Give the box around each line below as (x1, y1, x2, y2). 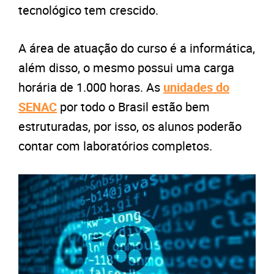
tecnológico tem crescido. (18, 1, 161, 18)
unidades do (163, 78, 229, 95)
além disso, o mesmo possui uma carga (18, 59, 234, 76)
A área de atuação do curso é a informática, (18, 39, 255, 56)
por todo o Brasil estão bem (57, 98, 210, 115)
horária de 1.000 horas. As (18, 78, 163, 95)
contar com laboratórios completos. (18, 137, 212, 154)
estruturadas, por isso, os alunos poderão (18, 117, 242, 135)
